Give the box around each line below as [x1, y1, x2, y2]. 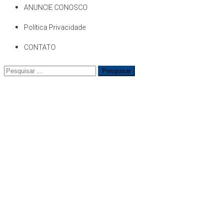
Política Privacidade [24, 23, 86, 32]
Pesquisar [3, 65, 35, 75]
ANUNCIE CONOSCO [24, 3, 88, 12]
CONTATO [24, 43, 56, 52]
